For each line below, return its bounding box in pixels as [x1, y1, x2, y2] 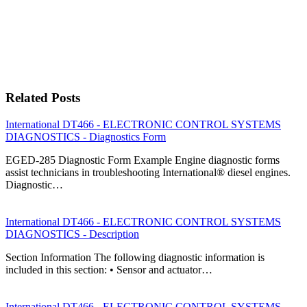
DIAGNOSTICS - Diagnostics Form [5, 130, 166, 143]
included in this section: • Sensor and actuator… [5, 263, 212, 275]
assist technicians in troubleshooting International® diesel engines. [5, 166, 291, 178]
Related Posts [5, 90, 80, 106]
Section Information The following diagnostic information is [5, 251, 265, 263]
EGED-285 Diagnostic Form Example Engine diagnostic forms [5, 153, 280, 166]
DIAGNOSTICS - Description [5, 228, 139, 240]
